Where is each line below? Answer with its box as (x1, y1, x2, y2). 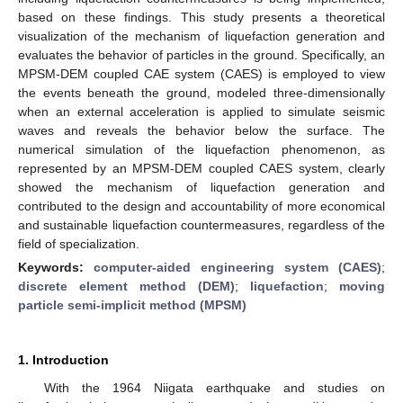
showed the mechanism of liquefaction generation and (18, 179, 385, 194)
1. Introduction (18, 352, 109, 367)
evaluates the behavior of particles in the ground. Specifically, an (18, 47, 385, 62)
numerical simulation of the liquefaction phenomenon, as (18, 141, 385, 157)
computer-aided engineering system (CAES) (94, 259, 381, 274)
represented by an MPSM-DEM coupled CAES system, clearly (18, 160, 385, 175)
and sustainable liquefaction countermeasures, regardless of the (18, 217, 385, 232)
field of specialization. (18, 236, 139, 251)
